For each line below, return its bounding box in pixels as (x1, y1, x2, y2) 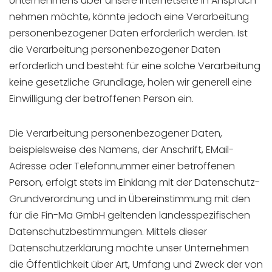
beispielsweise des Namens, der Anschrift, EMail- (9, 143, 234, 157)
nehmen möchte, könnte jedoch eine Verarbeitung (9, 10, 249, 24)
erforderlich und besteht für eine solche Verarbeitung (9, 59, 260, 73)
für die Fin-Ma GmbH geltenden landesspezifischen (9, 208, 250, 222)
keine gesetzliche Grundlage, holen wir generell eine (9, 75, 252, 89)
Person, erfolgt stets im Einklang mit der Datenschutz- (9, 175, 260, 189)
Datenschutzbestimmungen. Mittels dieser (9, 225, 207, 239)
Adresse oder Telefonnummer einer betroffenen (9, 159, 235, 173)
